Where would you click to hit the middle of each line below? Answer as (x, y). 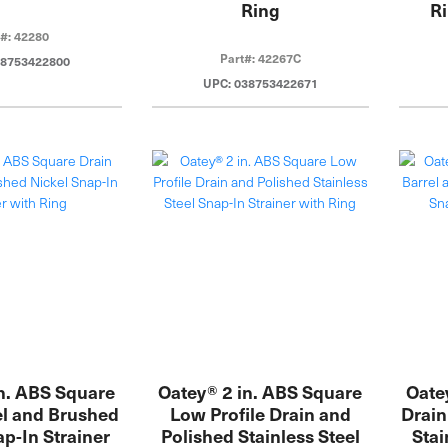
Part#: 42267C (260, 57)
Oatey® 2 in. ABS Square (260, 392)
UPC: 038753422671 (260, 82)
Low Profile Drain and (260, 414)
